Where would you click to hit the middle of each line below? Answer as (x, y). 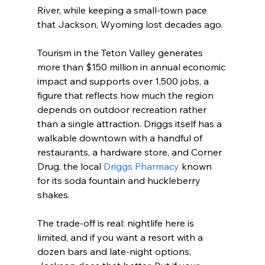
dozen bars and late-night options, (115, 252)
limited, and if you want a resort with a (121, 237)
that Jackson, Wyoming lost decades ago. (130, 25)
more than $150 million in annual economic (132, 67)
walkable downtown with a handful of (121, 138)
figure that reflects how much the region (126, 96)
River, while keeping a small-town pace (123, 10)
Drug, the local (70, 167)
